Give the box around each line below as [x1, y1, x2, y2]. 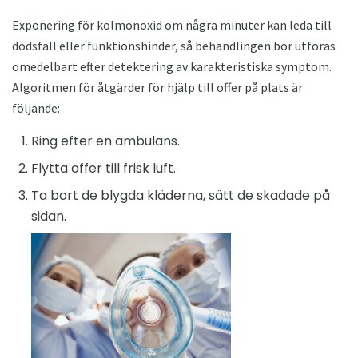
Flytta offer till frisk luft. [31, 159, 176, 178]
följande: [12, 100, 60, 117]
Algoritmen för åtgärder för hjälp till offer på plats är [12, 79, 303, 96]
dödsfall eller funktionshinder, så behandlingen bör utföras [12, 38, 336, 54]
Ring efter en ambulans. [31, 132, 180, 151]
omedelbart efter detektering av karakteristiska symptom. [12, 58, 332, 75]
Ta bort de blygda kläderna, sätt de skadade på [31, 186, 330, 205]
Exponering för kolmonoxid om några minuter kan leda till [12, 17, 332, 34]
